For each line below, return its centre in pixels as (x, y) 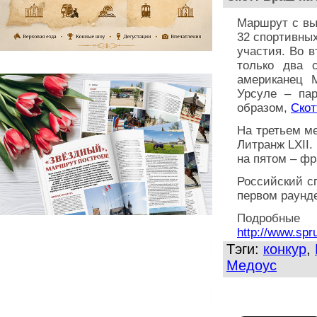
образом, (264, 108)
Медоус (252, 265)
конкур (285, 249)
